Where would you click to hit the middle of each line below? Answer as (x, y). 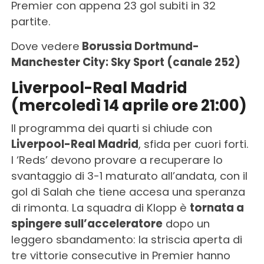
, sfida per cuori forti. (193, 144)
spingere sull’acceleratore (87, 224)
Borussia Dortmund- (139, 47)
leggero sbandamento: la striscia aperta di (126, 240)
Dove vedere (45, 47)
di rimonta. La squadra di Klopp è (100, 208)
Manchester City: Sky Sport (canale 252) (126, 62)
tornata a (217, 208)
